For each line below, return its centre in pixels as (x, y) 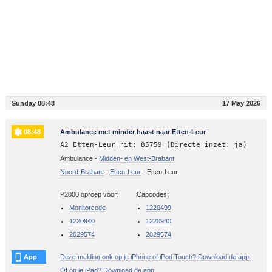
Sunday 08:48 (33, 103)
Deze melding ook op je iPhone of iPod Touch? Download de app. (155, 257)
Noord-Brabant (82, 172)
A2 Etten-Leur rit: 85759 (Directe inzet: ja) (153, 144)
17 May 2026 (242, 103)
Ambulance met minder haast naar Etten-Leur (133, 131)
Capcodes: (152, 194)
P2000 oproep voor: (89, 194)
